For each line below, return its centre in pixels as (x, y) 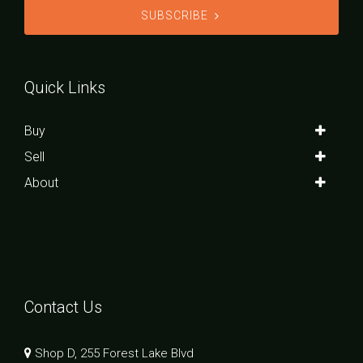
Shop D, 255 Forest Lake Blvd (113, 353)
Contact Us (63, 307)
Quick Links (65, 87)
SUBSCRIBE (174, 15)
